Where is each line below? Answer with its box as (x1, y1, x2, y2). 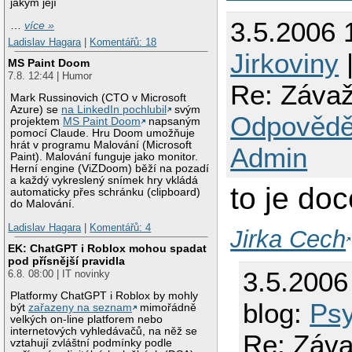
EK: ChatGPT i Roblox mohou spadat (8, 241, 207, 255)
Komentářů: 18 (90, 36, 157, 49)
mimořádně (137, 302, 197, 314)
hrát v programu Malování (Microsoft (10, 139, 192, 152)
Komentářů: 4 (90, 222, 152, 234)
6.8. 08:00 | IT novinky (8, 267, 111, 280)
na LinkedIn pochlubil (61, 104, 167, 116)
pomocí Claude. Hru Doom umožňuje (10, 127, 196, 140)
